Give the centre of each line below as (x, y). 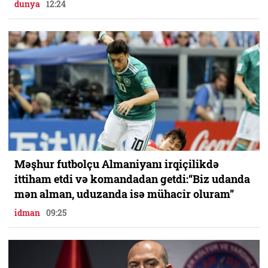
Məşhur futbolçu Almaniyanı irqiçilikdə (117, 164)
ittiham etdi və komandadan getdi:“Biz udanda (132, 179)
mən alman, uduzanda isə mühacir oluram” (124, 194)
